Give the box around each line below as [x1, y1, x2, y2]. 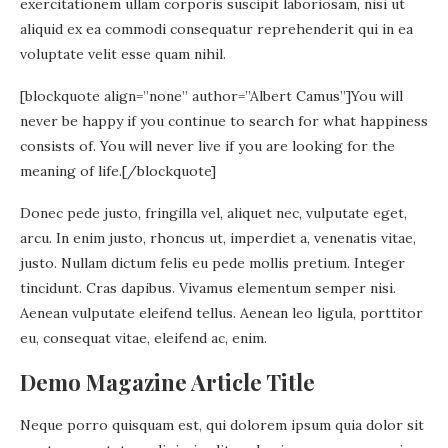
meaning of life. [20, 161, 122, 180]
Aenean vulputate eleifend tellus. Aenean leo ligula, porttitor [20, 303, 423, 322]
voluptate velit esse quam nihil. [20, 44, 226, 63]
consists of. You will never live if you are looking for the [20, 136, 395, 155]
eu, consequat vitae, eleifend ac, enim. [20, 328, 267, 347]
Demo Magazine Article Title [20, 366, 315, 397]
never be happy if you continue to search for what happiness [20, 111, 428, 130]
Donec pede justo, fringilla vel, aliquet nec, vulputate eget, [20, 203, 407, 222]
